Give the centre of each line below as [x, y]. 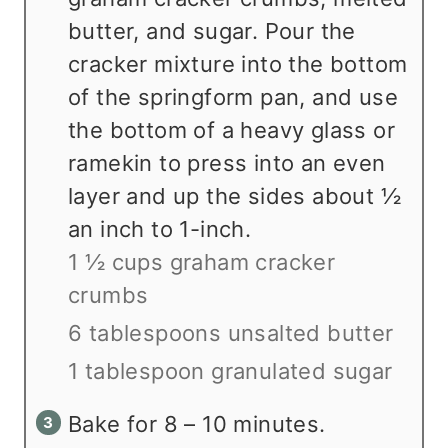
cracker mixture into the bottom [238, 64]
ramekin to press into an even [227, 163]
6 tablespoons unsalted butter [231, 333]
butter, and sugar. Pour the [212, 31]
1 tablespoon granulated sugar [230, 371]
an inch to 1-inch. [160, 229]
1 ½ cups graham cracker [202, 262]
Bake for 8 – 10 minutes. [197, 424]
